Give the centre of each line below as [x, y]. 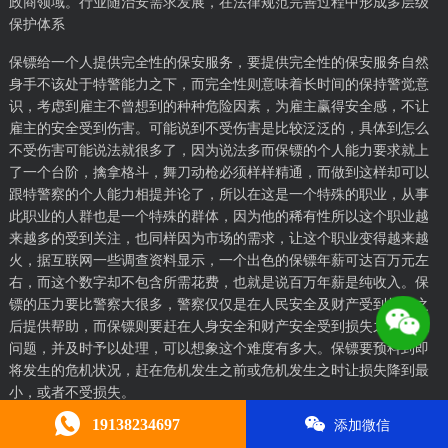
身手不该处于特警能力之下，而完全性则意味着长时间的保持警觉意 [218, 84]
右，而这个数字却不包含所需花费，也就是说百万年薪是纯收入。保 [218, 282]
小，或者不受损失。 [71, 392]
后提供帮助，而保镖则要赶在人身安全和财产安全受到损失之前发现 [218, 326]
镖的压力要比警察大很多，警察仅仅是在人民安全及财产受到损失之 [218, 304]
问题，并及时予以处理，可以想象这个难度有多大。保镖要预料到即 [218, 348]
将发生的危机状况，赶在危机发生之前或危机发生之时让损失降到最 [218, 370]
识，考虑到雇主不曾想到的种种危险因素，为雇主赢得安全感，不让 [218, 106]
